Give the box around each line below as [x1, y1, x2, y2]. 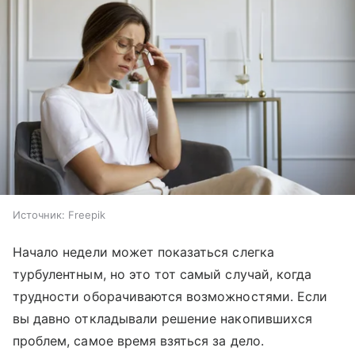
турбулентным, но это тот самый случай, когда [13, 266, 312, 283]
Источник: [13, 208, 65, 222]
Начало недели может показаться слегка [13, 244, 274, 261]
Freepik [68, 208, 105, 222]
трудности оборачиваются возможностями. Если [13, 288, 328, 305]
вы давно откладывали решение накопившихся [13, 311, 312, 327]
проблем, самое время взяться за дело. [13, 333, 264, 349]
